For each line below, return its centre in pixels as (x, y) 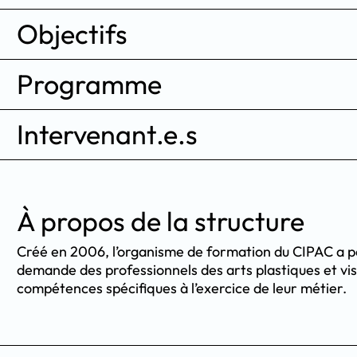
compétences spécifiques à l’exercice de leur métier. (182, 288)
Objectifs (72, 33)
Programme (89, 84)
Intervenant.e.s (107, 134)
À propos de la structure (161, 221)
